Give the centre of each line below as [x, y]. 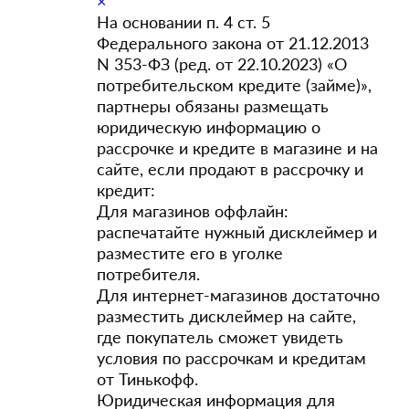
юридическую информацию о [209, 127]
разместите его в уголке [190, 253]
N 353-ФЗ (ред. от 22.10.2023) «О [222, 64]
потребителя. [148, 274]
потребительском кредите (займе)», [234, 85]
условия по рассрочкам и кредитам [239, 358]
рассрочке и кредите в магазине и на [237, 148]
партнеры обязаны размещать [213, 106]
